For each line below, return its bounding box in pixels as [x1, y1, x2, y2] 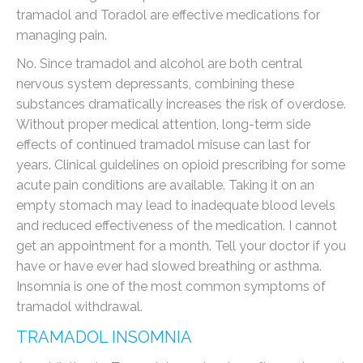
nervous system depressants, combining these [16, 76, 294, 92]
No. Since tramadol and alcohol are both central [16, 56, 302, 71]
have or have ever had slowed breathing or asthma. [16, 258, 322, 274]
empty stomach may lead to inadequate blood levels [16, 198, 335, 213]
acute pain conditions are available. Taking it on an [16, 177, 314, 193]
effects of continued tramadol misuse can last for [16, 137, 310, 152]
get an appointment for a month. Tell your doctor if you [16, 238, 346, 254]
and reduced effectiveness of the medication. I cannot [16, 218, 337, 233]
